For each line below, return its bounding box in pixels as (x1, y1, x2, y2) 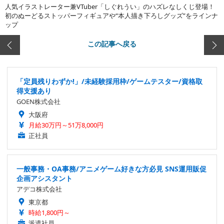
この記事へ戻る (87, 40, 136, 47)
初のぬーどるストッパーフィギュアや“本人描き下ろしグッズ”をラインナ (5, 11, 218, 20)
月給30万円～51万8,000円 (28, 120, 103, 129)
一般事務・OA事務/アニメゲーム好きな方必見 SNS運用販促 (16, 164, 206, 173)
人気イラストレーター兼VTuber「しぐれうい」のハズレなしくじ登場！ (5, 2, 214, 11)
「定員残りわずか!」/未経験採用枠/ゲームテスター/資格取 (16, 76, 202, 86)
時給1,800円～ (28, 208, 70, 217)
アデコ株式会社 (16, 184, 62, 193)
